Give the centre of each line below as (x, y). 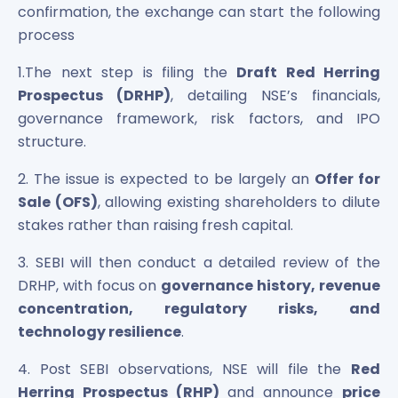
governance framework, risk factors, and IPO (199, 119)
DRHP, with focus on (90, 286)
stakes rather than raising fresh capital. (155, 225)
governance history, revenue (271, 286)
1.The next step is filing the (127, 72)
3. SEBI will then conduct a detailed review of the (199, 263)
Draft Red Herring (308, 72)
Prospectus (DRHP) (94, 96)
